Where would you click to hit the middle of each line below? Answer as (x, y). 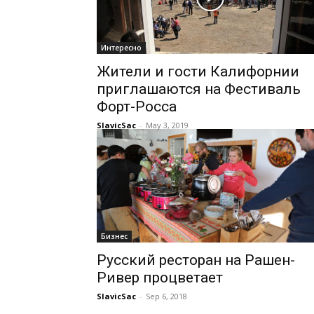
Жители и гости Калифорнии (198, 71)
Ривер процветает (160, 278)
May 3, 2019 (167, 125)
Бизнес (114, 236)
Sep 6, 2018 (166, 296)
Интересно (121, 48)
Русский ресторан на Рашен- (196, 260)
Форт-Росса (137, 107)
